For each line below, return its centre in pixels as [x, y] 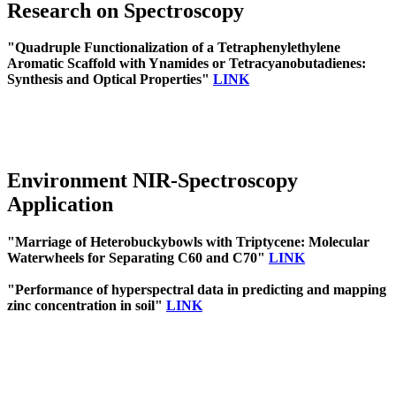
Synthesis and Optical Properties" [110, 80]
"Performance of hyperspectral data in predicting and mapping [197, 290]
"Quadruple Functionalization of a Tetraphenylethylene [174, 48]
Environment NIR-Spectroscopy [152, 181]
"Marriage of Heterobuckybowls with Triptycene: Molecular [188, 242]
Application [60, 205]
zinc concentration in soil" [87, 306]
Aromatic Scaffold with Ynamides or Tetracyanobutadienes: [187, 64]
